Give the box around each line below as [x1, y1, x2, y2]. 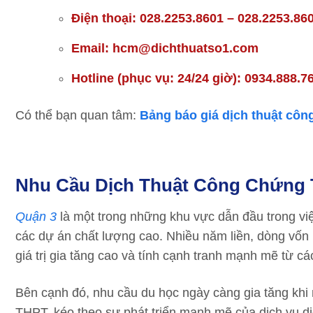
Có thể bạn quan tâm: [15, 108, 140, 122]
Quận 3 [15, 210, 57, 224]
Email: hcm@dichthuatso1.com [71, 41, 259, 55]
